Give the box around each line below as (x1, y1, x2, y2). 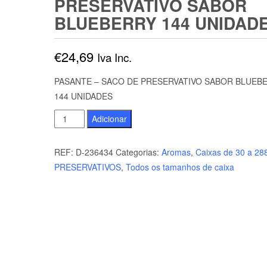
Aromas (161, 146, 191, 158)
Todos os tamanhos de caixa (125, 161, 234, 173)
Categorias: (115, 146, 162, 158)
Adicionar (91, 113, 127, 125)
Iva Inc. (97, 49, 132, 65)
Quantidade (53, 110, 101, 122)
